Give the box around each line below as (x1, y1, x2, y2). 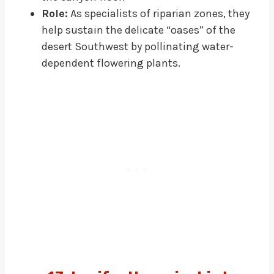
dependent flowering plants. (42, 56, 180, 70)
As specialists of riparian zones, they (68, 6, 250, 20)
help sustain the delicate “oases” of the (42, 23, 235, 37)
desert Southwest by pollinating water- (42, 39, 234, 53)
